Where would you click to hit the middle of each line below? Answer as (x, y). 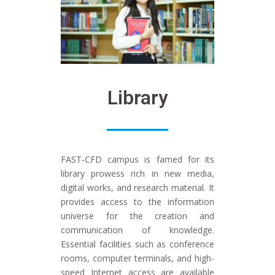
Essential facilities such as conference (137, 244)
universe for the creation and (137, 216)
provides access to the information (137, 202)
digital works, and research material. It (137, 188)
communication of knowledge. (137, 230)
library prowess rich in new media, (137, 174)
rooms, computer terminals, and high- (137, 258)
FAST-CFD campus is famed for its (137, 160)
